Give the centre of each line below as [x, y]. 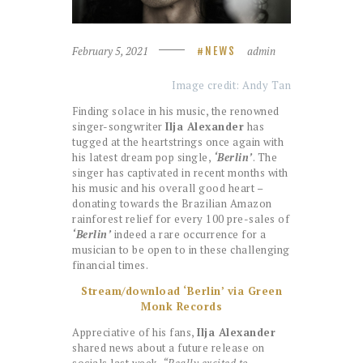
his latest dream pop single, [143, 158]
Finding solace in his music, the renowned [176, 111]
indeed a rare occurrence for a [190, 235]
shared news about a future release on [169, 348]
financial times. [110, 265]
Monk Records [181, 307]
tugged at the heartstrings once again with [178, 142]
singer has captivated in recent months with [180, 173]
